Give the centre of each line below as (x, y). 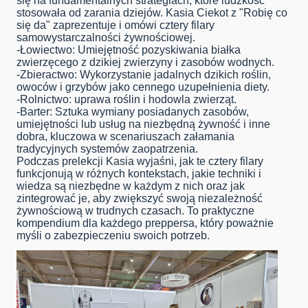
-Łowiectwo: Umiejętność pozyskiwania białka (129, 50)
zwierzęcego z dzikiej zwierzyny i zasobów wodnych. (145, 63)
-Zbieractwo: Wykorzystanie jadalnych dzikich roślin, (144, 75)
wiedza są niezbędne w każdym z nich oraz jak (131, 186)
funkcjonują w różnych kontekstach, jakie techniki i (139, 174)
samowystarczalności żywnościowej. (106, 38)
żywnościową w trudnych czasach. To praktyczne (135, 211)
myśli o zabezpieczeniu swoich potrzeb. (113, 236)
